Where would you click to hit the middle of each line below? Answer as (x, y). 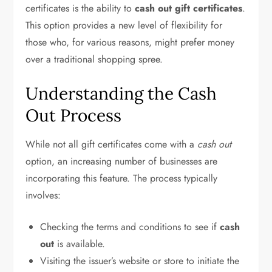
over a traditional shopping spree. (94, 59)
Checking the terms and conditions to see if (130, 227)
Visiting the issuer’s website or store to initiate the (140, 261)
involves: (43, 195)
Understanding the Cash (121, 93)
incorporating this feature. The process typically (122, 178)
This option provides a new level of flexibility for (124, 25)
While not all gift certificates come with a (112, 144)
